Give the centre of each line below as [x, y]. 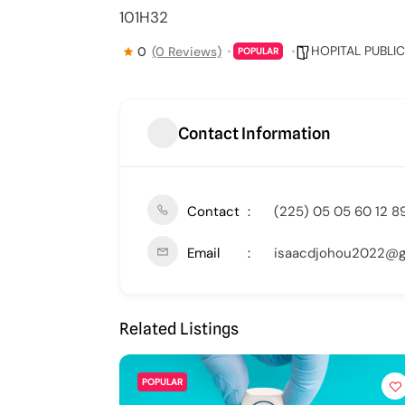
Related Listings [179, 329]
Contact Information [254, 133]
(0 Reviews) [187, 51]
